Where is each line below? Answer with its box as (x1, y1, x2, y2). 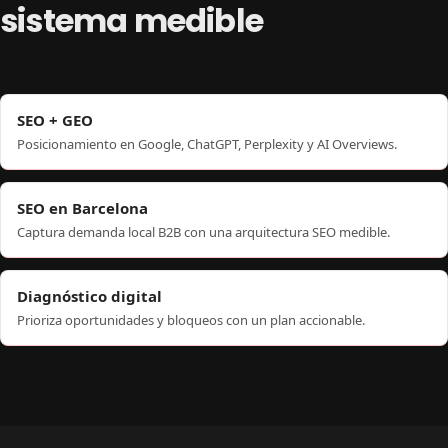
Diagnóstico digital (17, 285, 162, 306)
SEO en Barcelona (17, 197, 148, 218)
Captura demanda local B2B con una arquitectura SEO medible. (17, 222, 390, 241)
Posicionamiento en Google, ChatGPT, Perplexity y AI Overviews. (17, 134, 397, 153)
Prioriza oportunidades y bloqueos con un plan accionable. (17, 310, 365, 329)
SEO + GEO (17, 109, 93, 130)
